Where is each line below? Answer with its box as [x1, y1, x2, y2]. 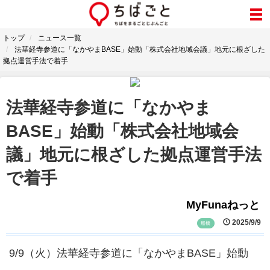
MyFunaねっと [186, 198, 260, 211]
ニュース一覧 [38, 34, 81, 42]
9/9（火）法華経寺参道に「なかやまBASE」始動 [9, 247, 259, 260]
